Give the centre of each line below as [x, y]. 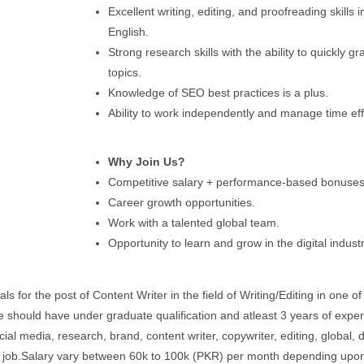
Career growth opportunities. [181, 202]
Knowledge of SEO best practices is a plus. [218, 93]
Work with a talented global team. [193, 223]
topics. [124, 72]
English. [128, 32]
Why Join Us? [146, 162]
